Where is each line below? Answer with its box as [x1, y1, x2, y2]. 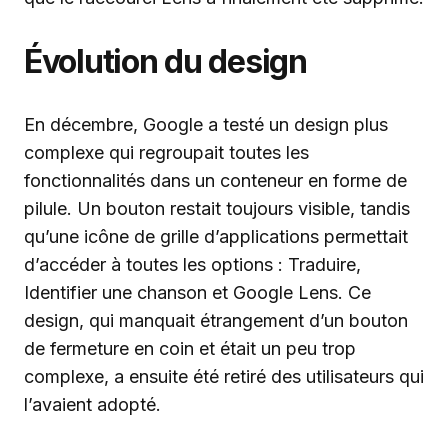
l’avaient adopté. [24, 394, 161, 415]
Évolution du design [24, 42, 307, 81]
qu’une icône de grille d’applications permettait [24, 226, 408, 247]
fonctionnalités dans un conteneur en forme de [24, 170, 407, 191]
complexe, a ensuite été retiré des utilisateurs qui [24, 366, 424, 387]
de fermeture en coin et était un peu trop [24, 338, 356, 359]
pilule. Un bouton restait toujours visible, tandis [24, 198, 410, 219]
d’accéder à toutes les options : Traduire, [24, 254, 361, 275]
